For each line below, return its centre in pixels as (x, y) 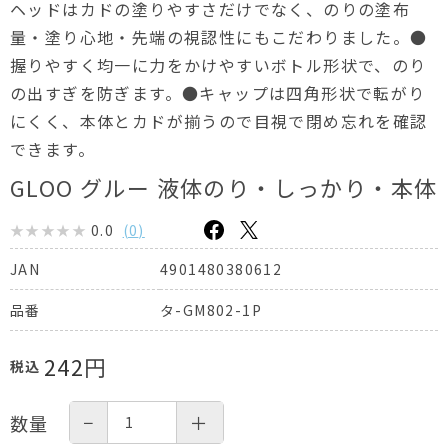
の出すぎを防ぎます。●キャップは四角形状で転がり (218, 93)
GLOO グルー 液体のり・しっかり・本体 (224, 187)
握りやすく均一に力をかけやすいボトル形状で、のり (218, 65)
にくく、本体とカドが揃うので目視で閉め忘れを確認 (219, 121)
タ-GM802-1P (211, 309)
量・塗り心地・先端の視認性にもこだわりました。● (219, 37)
